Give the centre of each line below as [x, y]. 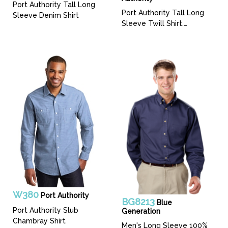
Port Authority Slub [46, 210]
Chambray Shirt [39, 221]
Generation [141, 211]
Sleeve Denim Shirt [46, 15]
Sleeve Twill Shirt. [153, 23]
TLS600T [138, 34]
